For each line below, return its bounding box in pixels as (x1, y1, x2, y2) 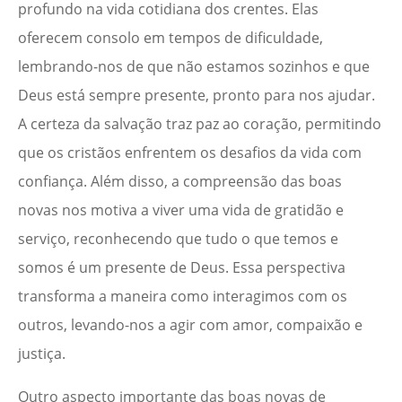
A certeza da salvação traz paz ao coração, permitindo (18, 114, 381, 135)
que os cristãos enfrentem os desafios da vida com (18, 143, 362, 163)
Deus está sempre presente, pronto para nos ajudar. (18, 85, 375, 106)
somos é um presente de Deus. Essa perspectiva (18, 258, 345, 278)
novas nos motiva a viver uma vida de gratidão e (18, 200, 344, 221)
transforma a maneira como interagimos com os (18, 286, 347, 307)
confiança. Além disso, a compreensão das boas (18, 171, 342, 192)
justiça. (18, 344, 66, 364)
